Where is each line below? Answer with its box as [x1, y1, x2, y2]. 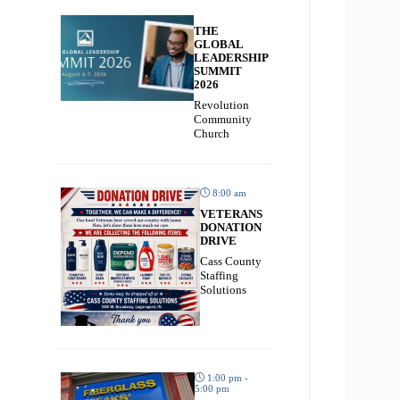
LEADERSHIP [194, 50, 268, 64]
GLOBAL [194, 37, 243, 51]
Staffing [199, 268, 238, 282]
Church [194, 126, 229, 140]
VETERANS [199, 206, 262, 221]
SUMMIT [194, 63, 242, 78]
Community [194, 112, 252, 126]
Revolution [194, 97, 249, 112]
